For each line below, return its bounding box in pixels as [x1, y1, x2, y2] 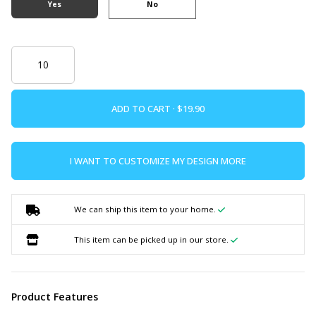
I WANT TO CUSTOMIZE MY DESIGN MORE [70, 154, 246, 167]
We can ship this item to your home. [73, 203, 218, 214]
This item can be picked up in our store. [73, 233, 231, 245]
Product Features [11, 290, 98, 304]
